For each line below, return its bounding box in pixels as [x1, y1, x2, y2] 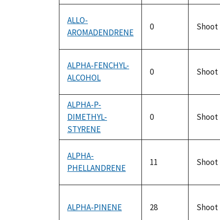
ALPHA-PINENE [67, 202, 122, 213]
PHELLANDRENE [67, 163, 126, 174]
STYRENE [67, 124, 101, 135]
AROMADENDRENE [67, 27, 134, 38]
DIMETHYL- [67, 111, 107, 123]
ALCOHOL [67, 72, 101, 83]
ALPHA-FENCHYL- [67, 60, 129, 71]
